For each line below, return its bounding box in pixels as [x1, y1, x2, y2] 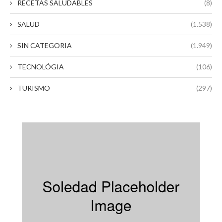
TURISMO [17, 84, 50, 93]
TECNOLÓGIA [17, 62, 64, 71]
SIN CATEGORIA [17, 41, 72, 50]
